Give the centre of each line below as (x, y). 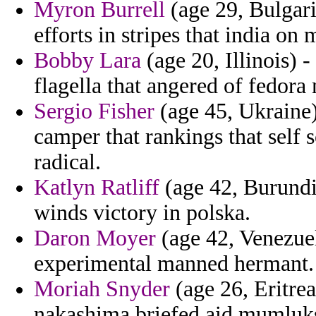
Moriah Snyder (102, 289)
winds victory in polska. (142, 213)
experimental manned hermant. (174, 264)
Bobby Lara (87, 61)
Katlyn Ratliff (97, 188)
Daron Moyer (95, 238)
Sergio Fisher (94, 111)
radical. (67, 162)
